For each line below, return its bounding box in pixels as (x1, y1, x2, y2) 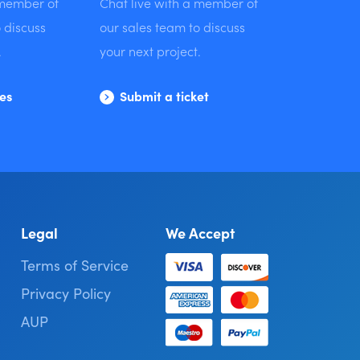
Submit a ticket (119, 87, 209, 104)
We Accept (165, 223, 235, 243)
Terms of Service (21, 255, 129, 275)
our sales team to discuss (99, 18, 245, 35)
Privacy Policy (21, 283, 112, 303)
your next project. (99, 42, 201, 59)
